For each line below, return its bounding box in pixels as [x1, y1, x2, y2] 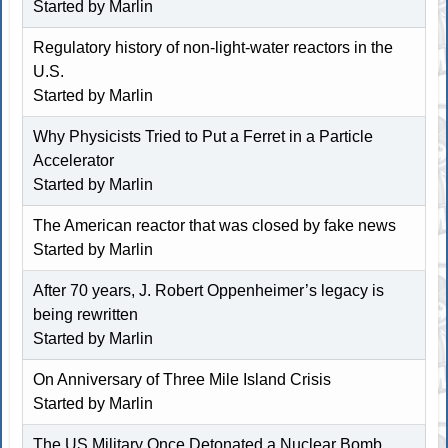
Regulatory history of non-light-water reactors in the [33, 38, 394, 56]
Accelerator [33, 151, 115, 169]
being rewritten [33, 305, 139, 323]
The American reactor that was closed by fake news [33, 216, 397, 234]
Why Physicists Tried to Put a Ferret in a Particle [33, 127, 374, 145]
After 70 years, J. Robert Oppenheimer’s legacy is [33, 281, 385, 299]
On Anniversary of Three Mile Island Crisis [33, 370, 332, 388]
